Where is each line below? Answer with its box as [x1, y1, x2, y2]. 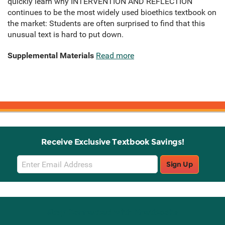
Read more [96, 51, 134, 61]
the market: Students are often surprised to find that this [8, 19, 205, 29]
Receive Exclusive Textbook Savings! [41, 137, 184, 147]
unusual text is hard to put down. [8, 30, 124, 40]
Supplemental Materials [8, 51, 94, 61]
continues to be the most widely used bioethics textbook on [8, 8, 216, 18]
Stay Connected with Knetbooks [47, 207, 178, 217]
